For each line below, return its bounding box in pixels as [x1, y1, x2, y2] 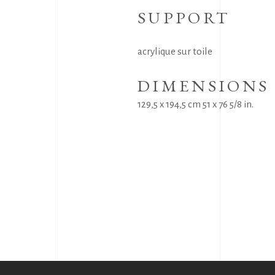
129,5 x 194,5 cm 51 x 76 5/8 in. [137, 99, 254, 109]
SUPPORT [137, 7, 230, 28]
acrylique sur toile [137, 46, 212, 56]
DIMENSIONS [137, 75, 269, 96]
